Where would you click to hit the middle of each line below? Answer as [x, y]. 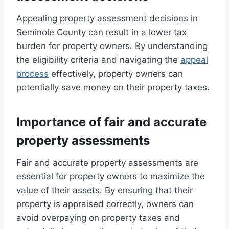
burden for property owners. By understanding [112, 46]
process [32, 74]
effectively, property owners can [116, 74]
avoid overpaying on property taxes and [98, 218]
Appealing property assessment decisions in [107, 19]
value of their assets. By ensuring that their [105, 190]
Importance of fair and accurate [111, 122]
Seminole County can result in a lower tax [101, 32]
